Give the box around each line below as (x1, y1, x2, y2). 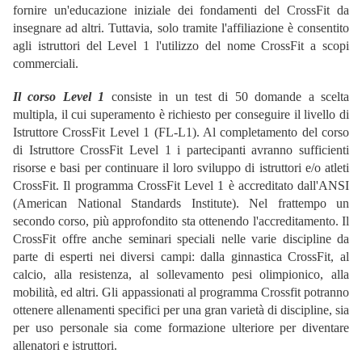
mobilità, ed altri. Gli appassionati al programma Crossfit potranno (13, 285, 349, 300)
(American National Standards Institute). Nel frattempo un (13, 196, 349, 211)
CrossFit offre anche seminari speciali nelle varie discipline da (13, 232, 349, 246)
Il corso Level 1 (13, 90, 105, 104)
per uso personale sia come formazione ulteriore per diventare (13, 321, 349, 335)
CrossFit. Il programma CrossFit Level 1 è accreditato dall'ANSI (13, 179, 349, 193)
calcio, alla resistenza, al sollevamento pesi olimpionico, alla (13, 267, 349, 282)
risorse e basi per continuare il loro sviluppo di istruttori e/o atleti (13, 161, 349, 175)
